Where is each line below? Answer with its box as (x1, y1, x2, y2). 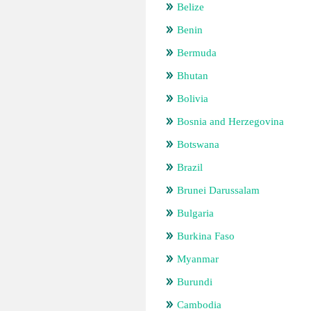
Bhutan (177, 70, 208, 81)
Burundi (177, 276, 212, 287)
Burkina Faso (177, 230, 235, 242)
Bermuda (177, 47, 217, 58)
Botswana (177, 139, 219, 150)
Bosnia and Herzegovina (177, 116, 284, 127)
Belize (177, 1, 204, 12)
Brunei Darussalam (177, 185, 260, 196)
